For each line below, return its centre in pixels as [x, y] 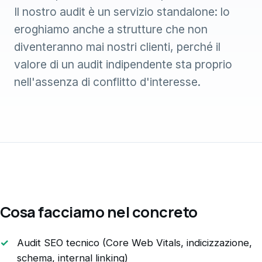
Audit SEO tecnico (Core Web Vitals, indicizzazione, [134, 243]
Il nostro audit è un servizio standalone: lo [122, 12]
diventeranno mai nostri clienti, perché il [117, 47]
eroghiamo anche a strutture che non [111, 30]
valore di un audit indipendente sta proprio [123, 65]
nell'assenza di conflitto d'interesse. [107, 82]
